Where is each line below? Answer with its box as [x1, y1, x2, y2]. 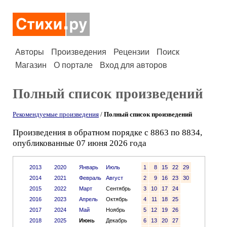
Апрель [79, 196, 98, 202]
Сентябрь [105, 185, 131, 192]
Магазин [15, 61, 47, 69]
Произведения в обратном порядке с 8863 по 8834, [13, 128, 202, 137]
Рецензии [113, 48, 149, 56]
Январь [79, 164, 98, 170]
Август [105, 175, 123, 181]
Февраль [79, 175, 101, 181]
